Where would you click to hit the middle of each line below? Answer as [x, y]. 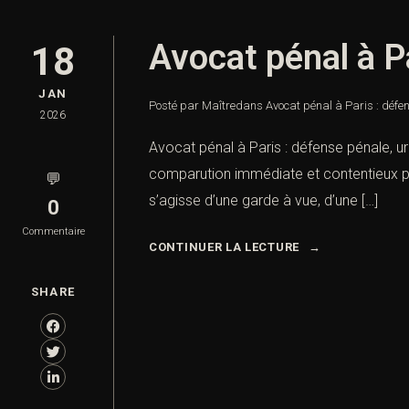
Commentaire [53, 232]
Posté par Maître [192, 106]
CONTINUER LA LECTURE [224, 247]
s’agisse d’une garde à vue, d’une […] [263, 201]
